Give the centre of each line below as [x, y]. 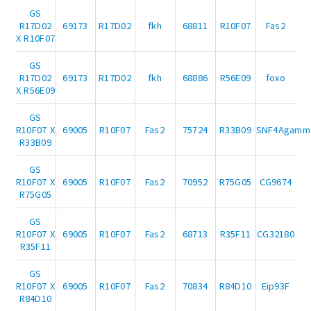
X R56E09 [35, 90]
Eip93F [276, 286]
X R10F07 [35, 38]
